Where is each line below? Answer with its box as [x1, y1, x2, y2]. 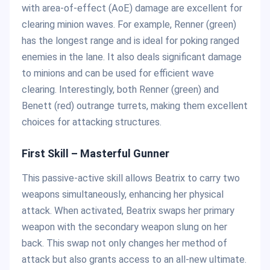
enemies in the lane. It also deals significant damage [22, 51, 242, 63]
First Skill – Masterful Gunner [22, 146, 169, 160]
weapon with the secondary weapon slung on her [22, 221, 227, 233]
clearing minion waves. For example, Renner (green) [22, 18, 236, 30]
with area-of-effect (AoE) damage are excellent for [22, 2, 242, 14]
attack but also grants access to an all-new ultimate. [22, 254, 246, 266]
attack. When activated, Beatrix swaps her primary [22, 205, 234, 217]
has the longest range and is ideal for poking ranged [22, 34, 239, 46]
